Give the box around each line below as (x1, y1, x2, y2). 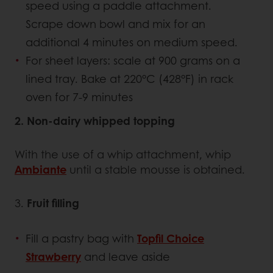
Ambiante (15, 161, 66, 177)
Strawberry (26, 248, 81, 264)
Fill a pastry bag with (26, 230, 137, 246)
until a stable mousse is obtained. (66, 161, 245, 177)
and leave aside (81, 248, 170, 264)
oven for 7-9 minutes (26, 88, 133, 105)
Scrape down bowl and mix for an (26, 15, 205, 32)
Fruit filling (27, 194, 79, 211)
